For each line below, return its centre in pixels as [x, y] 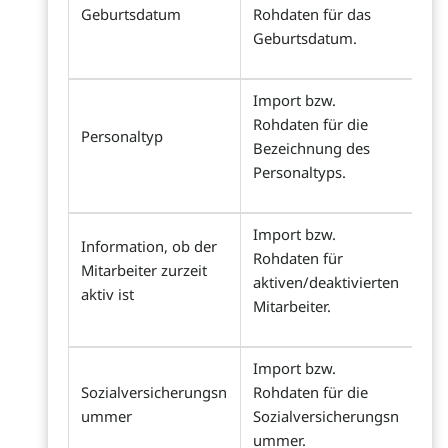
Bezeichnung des [311, 148]
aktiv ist [107, 294]
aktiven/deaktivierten [326, 282]
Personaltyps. [299, 172]
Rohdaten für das [312, 14]
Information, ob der [149, 246]
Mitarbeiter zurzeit [144, 270]
